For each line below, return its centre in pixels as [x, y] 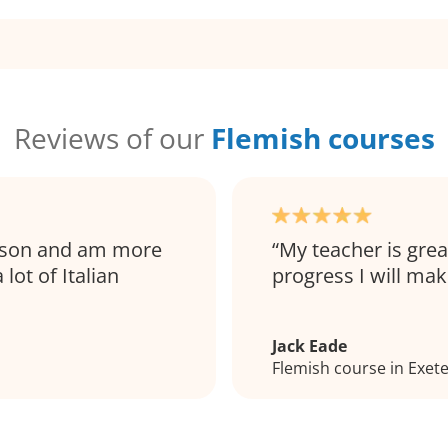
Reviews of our [112, 137]
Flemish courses [322, 137]
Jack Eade [309, 345]
